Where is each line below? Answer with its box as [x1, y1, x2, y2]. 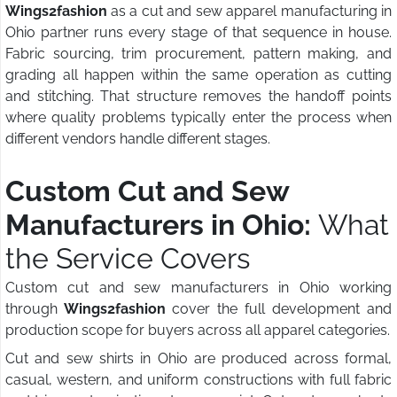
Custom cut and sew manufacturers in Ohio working [5, 279, 392, 297]
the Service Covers [5, 242, 250, 276]
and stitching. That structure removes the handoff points [5, 88, 392, 105]
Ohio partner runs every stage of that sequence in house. [5, 24, 392, 42]
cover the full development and [172, 300, 392, 318]
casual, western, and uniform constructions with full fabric [5, 371, 392, 389]
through [5, 300, 64, 318]
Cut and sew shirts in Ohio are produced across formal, [5, 350, 392, 368]
